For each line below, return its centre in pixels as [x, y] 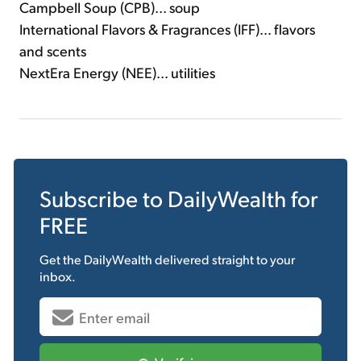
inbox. [58, 276]
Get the [62, 259]
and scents [53, 51]
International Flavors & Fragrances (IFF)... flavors [167, 29]
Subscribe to [104, 198]
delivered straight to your [224, 259]
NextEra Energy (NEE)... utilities [117, 73]
